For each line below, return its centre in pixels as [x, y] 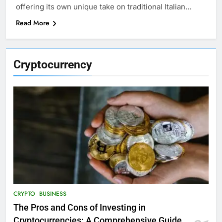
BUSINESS [53, 194]
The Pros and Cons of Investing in [80, 208]
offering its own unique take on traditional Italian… [104, 7]
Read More [33, 23]
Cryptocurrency [53, 65]
